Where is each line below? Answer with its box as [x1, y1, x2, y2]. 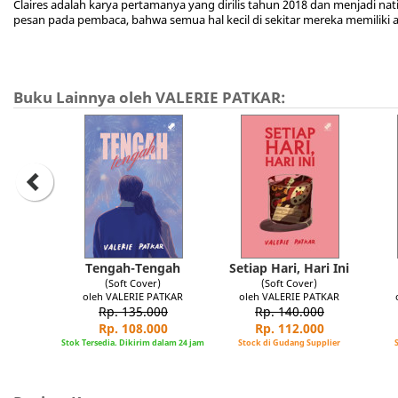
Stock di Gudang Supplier [238, 337, 341, 348]
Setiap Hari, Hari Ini [229, 259, 350, 276]
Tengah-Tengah [85, 259, 181, 276]
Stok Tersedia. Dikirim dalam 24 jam [61, 337, 205, 348]
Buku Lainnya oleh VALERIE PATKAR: [13, 87, 286, 107]
